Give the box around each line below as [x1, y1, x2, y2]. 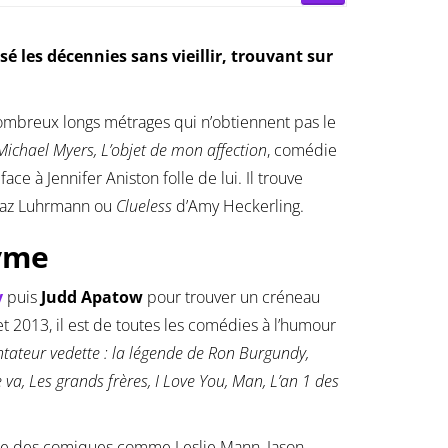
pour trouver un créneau [143, 286, 320, 309]
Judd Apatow [41, 286, 143, 309]
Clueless [112, 195, 172, 218]
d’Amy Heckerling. [172, 195, 304, 218]
